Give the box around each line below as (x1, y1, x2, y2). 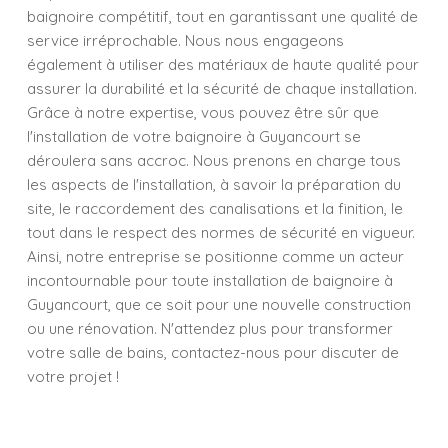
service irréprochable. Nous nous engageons (27, 31, 344, 50)
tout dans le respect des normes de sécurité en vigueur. (27, 223, 415, 242)
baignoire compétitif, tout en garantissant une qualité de (27, 7, 418, 26)
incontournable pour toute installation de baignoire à (27, 271, 393, 290)
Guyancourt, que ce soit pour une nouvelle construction (27, 295, 411, 314)
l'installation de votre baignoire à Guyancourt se (27, 127, 361, 146)
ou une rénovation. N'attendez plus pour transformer (27, 319, 393, 338)
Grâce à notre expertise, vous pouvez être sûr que (27, 103, 379, 122)
